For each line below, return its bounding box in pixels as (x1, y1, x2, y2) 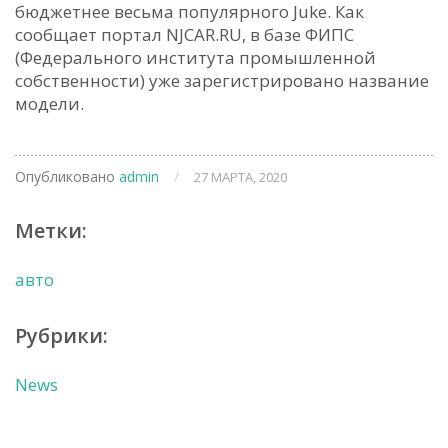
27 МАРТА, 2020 (194, 168, 287, 186)
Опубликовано (15, 167, 119, 186)
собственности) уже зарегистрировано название (15, 69, 429, 92)
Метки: (15, 217, 87, 244)
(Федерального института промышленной (15, 46, 376, 69)
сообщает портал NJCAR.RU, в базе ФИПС (15, 23, 354, 46)
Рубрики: (15, 322, 108, 349)
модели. (15, 92, 84, 115)
